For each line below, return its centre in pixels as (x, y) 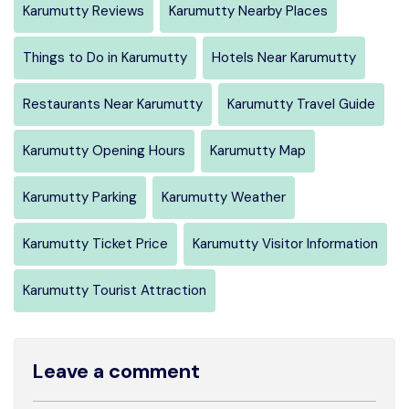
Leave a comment (116, 371)
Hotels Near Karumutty (284, 57)
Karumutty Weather (224, 197)
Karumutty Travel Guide (301, 104)
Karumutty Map (258, 150)
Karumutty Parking (80, 197)
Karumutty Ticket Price (95, 243)
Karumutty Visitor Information (285, 243)
